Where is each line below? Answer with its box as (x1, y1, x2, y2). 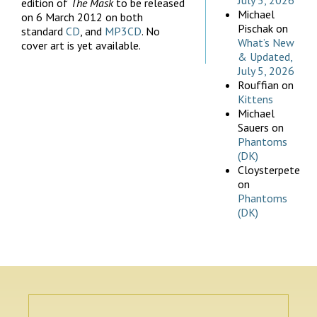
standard (21, 23, 66, 38)
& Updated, (238, 50, 292, 64)
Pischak (238, 21, 273, 36)
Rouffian (238, 78, 279, 93)
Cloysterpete (238, 163, 300, 178)
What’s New (238, 35, 294, 50)
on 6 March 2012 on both (21, 9, 143, 24)
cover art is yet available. (21, 38, 141, 52)
